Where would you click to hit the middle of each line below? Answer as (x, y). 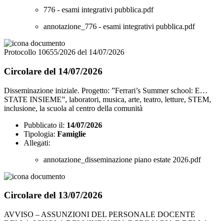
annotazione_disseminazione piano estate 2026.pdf (122, 159)
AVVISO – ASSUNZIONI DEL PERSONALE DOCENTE (100, 215)
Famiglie (72, 134)
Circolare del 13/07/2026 (53, 195)
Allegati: (37, 143)
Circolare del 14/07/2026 (53, 71)
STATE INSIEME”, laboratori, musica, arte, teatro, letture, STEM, (108, 99)
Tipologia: (39, 134)
